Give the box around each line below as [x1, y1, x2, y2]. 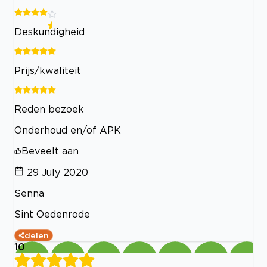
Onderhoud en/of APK [14, 124, 121, 135]
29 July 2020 [27, 166, 88, 178]
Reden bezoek [14, 103, 84, 114]
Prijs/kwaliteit [14, 64, 81, 76]
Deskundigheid [14, 26, 85, 37]
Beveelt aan [21, 145, 79, 156]
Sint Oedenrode [14, 208, 90, 219]
